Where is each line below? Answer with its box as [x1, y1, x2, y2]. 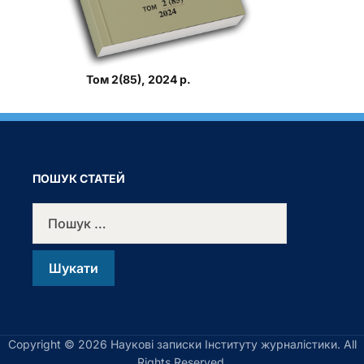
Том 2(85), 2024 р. [85, 72, 191, 87]
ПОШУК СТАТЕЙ [32, 171, 125, 186]
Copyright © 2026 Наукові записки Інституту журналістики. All [7, 337, 357, 352]
